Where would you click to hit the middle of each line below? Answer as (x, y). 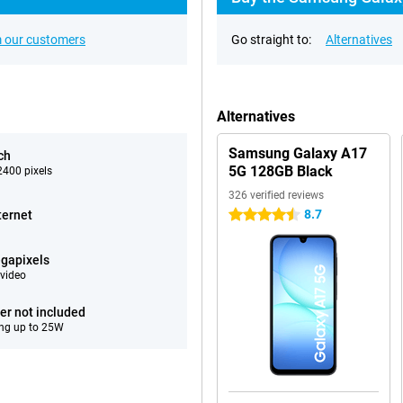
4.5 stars (253, 215)
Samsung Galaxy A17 (298, 153)
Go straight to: (271, 40)
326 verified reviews (276, 195)
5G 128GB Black (281, 171)
